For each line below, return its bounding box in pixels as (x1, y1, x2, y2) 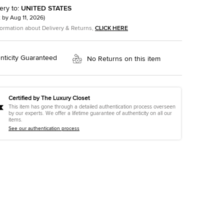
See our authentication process (8, 125, 79, 131)
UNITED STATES (21, 4, 71, 12)
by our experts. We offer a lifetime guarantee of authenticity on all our (8, 110, 172, 116)
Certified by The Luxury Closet (8, 95, 90, 101)
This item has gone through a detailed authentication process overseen (8, 103, 175, 109)
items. (8, 116, 22, 122)
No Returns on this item (86, 55, 160, 62)
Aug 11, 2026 (10, 14, 43, 21)
